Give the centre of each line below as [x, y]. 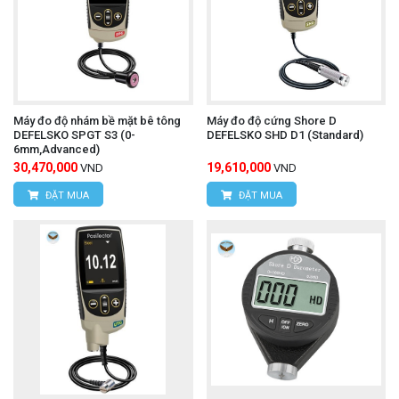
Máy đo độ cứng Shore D [271, 120]
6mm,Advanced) [57, 149]
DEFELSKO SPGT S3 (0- [74, 134]
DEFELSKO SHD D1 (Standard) [285, 134]
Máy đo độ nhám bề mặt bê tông [97, 120]
